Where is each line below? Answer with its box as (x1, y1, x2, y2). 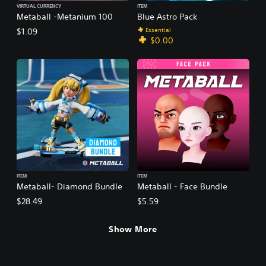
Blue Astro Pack (137, 11, 197, 22)
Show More (109, 224, 157, 235)
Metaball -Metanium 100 (17, 11, 113, 22)
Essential (145, 25, 171, 34)
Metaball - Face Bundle (137, 180, 227, 192)
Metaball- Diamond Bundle (17, 180, 122, 192)
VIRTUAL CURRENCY (17, 2, 61, 10)
